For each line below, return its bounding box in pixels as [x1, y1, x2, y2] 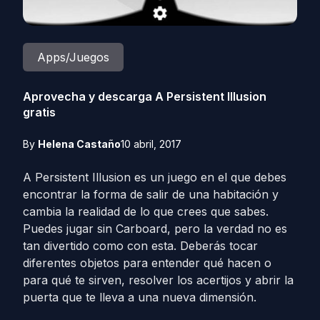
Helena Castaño [38, 138, 121, 150]
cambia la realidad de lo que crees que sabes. [23, 204, 269, 219]
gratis [23, 105, 56, 119]
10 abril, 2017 [121, 138, 181, 150]
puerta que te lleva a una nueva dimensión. [23, 290, 256, 304]
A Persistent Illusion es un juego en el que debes [23, 170, 286, 184]
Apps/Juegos [37, 50, 109, 64]
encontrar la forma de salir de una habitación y [23, 187, 279, 201]
